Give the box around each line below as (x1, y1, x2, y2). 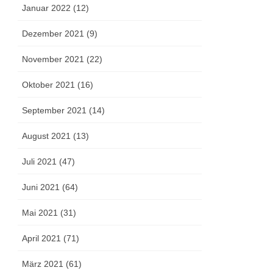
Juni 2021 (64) (22, 182, 79, 193)
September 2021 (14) (22, 105, 105, 116)
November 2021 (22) (22, 54, 103, 65)
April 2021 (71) (22, 233, 80, 244)
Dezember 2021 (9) (22, 29, 98, 39)
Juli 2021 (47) (22, 157, 76, 167)
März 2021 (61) (22, 259, 82, 269)
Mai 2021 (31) (22, 208, 77, 218)
